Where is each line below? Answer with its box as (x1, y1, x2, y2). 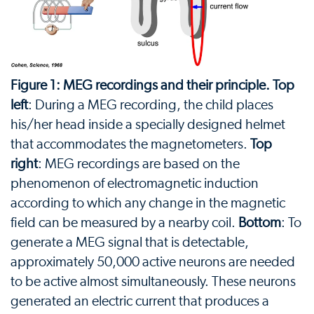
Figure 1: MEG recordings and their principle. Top (11, 78, 294, 93)
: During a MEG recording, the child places (28, 98, 273, 113)
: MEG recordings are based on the (38, 157, 240, 172)
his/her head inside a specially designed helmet (11, 118, 285, 132)
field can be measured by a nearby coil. (11, 216, 238, 231)
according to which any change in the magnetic (11, 196, 285, 211)
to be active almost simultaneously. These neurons (11, 275, 296, 289)
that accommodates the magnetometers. (11, 137, 250, 152)
